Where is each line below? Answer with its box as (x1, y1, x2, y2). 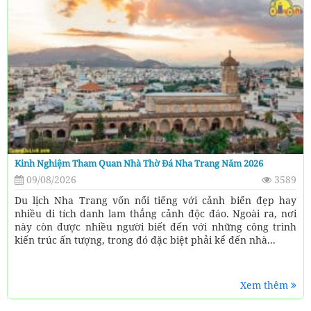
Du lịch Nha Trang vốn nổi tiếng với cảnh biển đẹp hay (15, 194, 296, 208)
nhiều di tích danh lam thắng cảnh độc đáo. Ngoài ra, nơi (15, 207, 296, 221)
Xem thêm (240, 278, 291, 292)
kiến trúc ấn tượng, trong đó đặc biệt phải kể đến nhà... (15, 233, 276, 247)
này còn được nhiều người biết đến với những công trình (15, 220, 296, 234)
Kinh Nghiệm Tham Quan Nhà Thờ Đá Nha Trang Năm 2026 (15, 157, 263, 170)
